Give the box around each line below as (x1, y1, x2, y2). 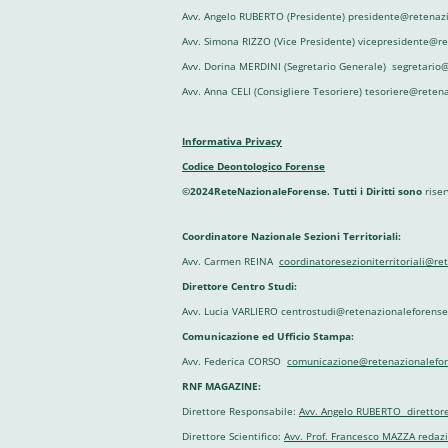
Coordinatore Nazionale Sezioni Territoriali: (182, 229, 401, 243)
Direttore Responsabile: (182, 404, 299, 418)
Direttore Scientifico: (182, 429, 284, 443)
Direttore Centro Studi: (182, 279, 297, 293)
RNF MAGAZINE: (182, 379, 261, 393)
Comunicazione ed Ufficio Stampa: (182, 329, 357, 343)
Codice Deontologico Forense (182, 159, 325, 173)
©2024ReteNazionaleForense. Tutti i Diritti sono (182, 184, 422, 198)
